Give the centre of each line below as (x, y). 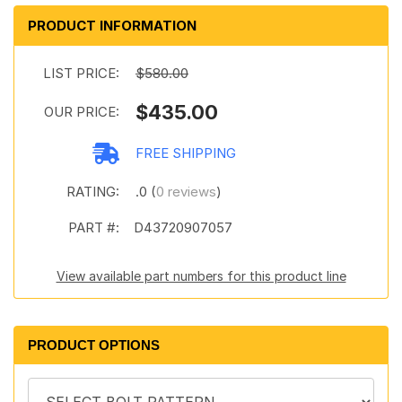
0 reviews (186, 192)
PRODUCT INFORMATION (112, 26)
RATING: (93, 192)
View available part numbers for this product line (201, 276)
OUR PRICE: (82, 112)
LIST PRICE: (81, 73)
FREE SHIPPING (186, 153)
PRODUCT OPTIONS (94, 345)
